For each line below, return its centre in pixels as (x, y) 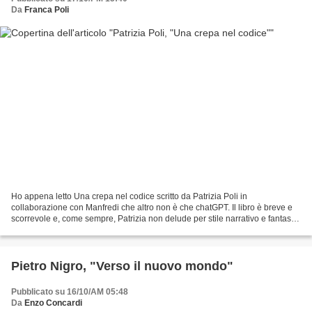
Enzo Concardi (53, 303)
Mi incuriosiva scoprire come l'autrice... (84, 229)
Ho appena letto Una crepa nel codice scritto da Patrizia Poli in (129, 196)
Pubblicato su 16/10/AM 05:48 (70, 291)
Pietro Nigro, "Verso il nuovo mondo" (122, 266)
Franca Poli (47, 10)
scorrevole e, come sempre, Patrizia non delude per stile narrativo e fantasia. (156, 218)
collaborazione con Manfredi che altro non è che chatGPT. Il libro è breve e (152, 207)
